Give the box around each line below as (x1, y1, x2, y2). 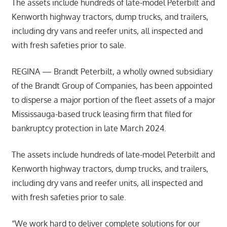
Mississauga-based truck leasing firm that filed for (11, 109, 193, 120)
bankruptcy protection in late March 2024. (11, 123, 166, 134)
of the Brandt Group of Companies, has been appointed (11, 81, 212, 91)
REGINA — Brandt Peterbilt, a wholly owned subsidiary (11, 66, 213, 77)
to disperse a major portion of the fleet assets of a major (11, 95, 215, 105)
